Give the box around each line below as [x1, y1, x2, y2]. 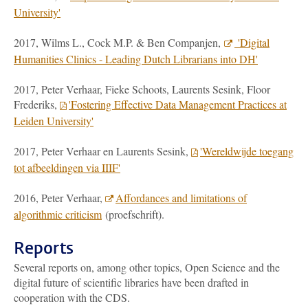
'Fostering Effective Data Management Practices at [69, 97, 287, 111]
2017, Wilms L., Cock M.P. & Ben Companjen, [14, 35, 224, 49]
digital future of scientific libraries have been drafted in [14, 275, 249, 289]
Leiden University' [14, 113, 93, 128]
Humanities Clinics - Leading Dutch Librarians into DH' [14, 52, 258, 66]
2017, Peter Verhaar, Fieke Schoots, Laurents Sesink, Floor [14, 82, 270, 96]
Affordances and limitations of [115, 190, 247, 205]
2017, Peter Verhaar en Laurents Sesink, [14, 144, 191, 158]
